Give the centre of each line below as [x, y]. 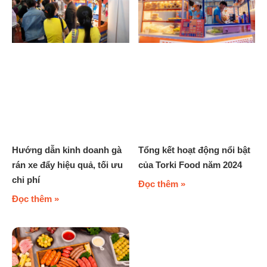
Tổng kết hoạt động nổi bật [194, 150]
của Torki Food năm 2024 [190, 164]
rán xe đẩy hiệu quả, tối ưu [67, 164]
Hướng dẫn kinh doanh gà [67, 150]
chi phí [26, 179]
